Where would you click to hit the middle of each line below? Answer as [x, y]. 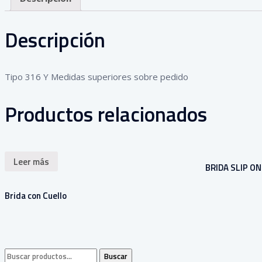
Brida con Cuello [36, 196]
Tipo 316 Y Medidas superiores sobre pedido [96, 77]
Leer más [31, 161]
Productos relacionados [106, 114]
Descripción [55, 40]
